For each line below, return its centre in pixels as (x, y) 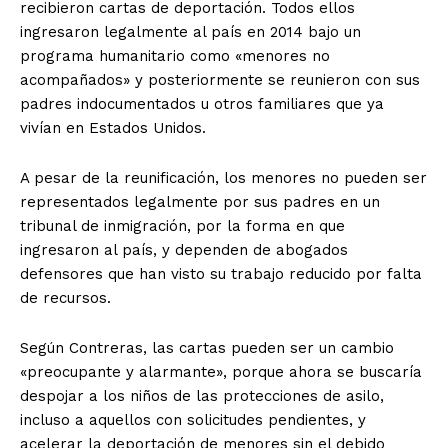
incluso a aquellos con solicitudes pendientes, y (193, 419)
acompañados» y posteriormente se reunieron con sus (220, 79)
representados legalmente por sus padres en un (200, 201)
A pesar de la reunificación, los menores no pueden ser (223, 177)
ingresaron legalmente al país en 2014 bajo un (190, 31)
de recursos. (65, 297)
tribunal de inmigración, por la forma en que (182, 225)
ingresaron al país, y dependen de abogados (184, 249)
